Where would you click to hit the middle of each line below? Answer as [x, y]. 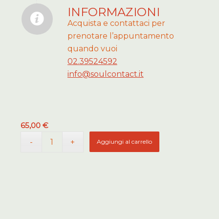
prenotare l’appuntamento [120, 36]
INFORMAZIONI [113, 12]
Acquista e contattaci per [116, 23]
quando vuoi [92, 49]
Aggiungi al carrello [125, 142]
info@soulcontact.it [105, 74]
